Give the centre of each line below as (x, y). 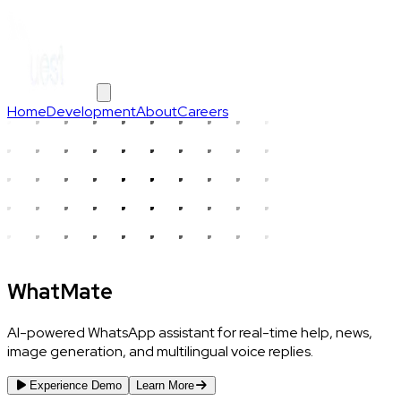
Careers (203, 111)
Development (91, 111)
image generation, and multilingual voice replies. (160, 351)
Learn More (165, 385)
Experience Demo (75, 385)
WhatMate (60, 291)
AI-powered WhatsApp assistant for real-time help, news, (190, 332)
